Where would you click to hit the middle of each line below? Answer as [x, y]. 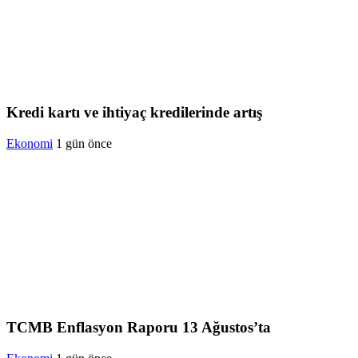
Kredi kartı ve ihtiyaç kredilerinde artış [134, 112]
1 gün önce [84, 143]
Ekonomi [30, 143]
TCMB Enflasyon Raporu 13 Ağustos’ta [139, 328]
